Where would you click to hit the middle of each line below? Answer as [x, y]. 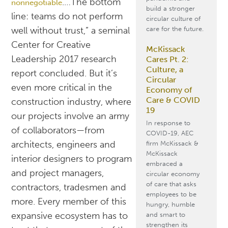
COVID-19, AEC [169, 133]
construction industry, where [72, 102]
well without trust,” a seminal [71, 31]
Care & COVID [173, 100]
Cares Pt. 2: [167, 59]
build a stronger [170, 8]
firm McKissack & [172, 143]
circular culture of [173, 19]
